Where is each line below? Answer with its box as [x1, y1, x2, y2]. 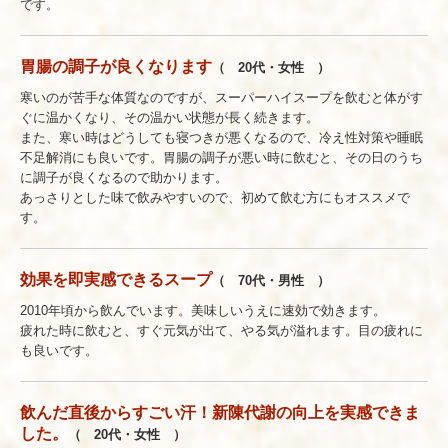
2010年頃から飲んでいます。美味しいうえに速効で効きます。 [20, 302, 386, 318]
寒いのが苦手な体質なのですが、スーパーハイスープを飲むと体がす [20, 89, 423, 105]
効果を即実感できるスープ [20, 270, 212, 288]
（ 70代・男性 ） [212, 272, 330, 288]
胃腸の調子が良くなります [20, 57, 212, 75]
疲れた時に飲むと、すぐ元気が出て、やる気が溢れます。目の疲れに [20, 322, 423, 338]
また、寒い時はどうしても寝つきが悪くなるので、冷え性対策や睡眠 [20, 129, 423, 145]
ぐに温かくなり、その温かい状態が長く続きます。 [20, 109, 319, 125]
